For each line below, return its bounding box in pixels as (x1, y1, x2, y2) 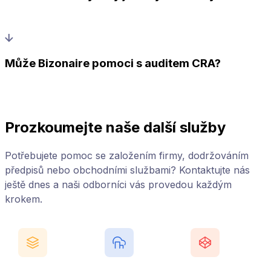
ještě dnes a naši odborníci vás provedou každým (5, 178, 232, 191)
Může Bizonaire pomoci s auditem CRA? (5, 56, 221, 70)
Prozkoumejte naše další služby (5, 119, 226, 137)
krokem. (5, 193, 42, 206)
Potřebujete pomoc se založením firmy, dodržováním (5, 149, 249, 162)
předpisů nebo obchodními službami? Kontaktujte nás (5, 164, 250, 177)
